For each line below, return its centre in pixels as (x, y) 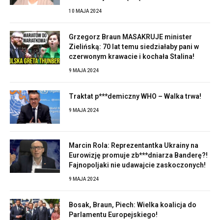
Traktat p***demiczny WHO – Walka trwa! (135, 96)
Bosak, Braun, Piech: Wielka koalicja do (133, 205)
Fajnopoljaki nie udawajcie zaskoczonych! (137, 165)
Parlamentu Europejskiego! (113, 215)
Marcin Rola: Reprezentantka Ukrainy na (134, 146)
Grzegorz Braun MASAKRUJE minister (130, 37)
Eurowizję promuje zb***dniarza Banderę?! (138, 155)
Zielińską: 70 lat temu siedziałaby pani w (134, 47)
